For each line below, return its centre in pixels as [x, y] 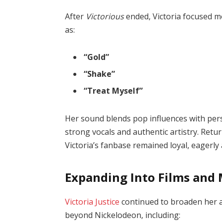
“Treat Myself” [113, 91]
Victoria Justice [92, 201]
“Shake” [100, 74]
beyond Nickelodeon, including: [123, 215]
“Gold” [97, 57]
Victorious [105, 16]
